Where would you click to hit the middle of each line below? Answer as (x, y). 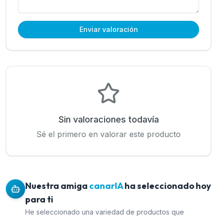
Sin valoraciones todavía (108, 119)
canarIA (106, 186)
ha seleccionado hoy (167, 186)
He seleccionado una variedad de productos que (105, 212)
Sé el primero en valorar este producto (108, 134)
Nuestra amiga (57, 186)
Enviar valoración (108, 29)
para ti (39, 199)
